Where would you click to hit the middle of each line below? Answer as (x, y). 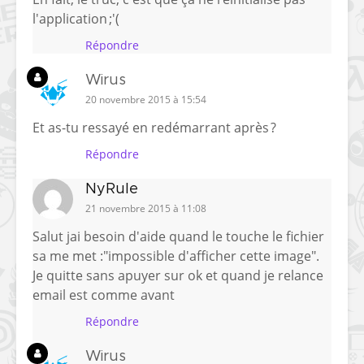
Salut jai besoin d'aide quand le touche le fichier (178, 237)
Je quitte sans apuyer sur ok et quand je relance (178, 276)
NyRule (112, 190)
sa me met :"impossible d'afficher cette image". (176, 256)
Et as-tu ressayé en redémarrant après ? (154, 128)
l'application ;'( (76, 19)
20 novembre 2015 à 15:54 (146, 100)
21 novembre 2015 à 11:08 (146, 209)
